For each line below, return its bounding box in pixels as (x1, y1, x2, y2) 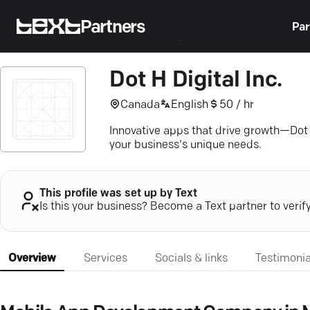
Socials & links (155, 253, 228, 264)
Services (84, 253, 127, 264)
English (171, 99, 208, 111)
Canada (120, 99, 160, 111)
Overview (8, 253, 56, 264)
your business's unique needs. (109, 140, 262, 151)
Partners (80, 19, 145, 37)
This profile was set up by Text (39, 188, 197, 200)
